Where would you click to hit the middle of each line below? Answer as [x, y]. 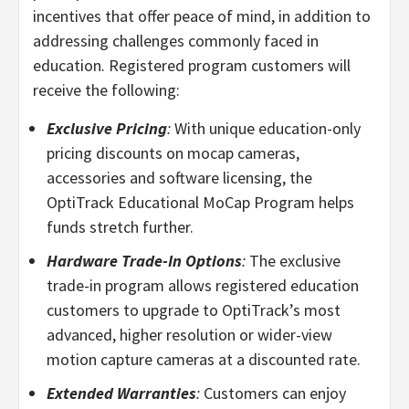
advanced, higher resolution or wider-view [189, 335]
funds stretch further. [120, 227]
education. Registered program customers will [192, 65]
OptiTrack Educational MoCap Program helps [200, 202]
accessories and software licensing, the [179, 178]
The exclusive [295, 261]
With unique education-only [267, 128]
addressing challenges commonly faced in [176, 41]
